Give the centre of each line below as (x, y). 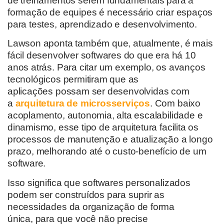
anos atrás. (32, 67)
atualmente (155, 43)
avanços (187, 67)
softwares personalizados (135, 182)
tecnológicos (35, 79)
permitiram (85, 79)
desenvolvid (132, 91)
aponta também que (86, 43)
